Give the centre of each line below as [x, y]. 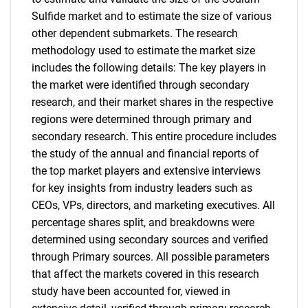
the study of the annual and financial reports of [145, 154]
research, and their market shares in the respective [152, 102]
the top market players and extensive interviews [146, 171]
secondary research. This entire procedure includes [154, 136]
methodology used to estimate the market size [143, 51]
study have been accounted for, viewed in [131, 291]
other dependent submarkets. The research [135, 33]
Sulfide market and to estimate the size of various [152, 16]
